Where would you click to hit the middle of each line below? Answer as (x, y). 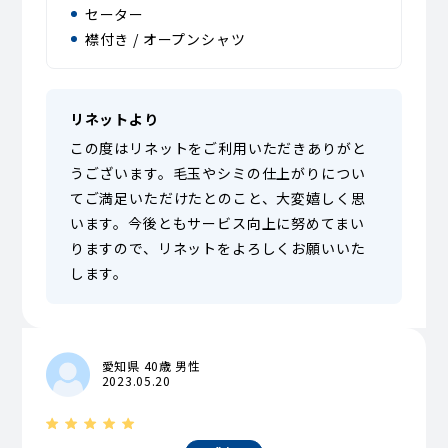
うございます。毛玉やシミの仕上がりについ (217, 173)
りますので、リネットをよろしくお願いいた (217, 248)
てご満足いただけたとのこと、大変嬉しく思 (217, 198)
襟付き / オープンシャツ (165, 39)
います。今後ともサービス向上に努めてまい (217, 223)
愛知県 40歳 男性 (151, 366)
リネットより (114, 119)
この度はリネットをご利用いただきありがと (218, 148)
